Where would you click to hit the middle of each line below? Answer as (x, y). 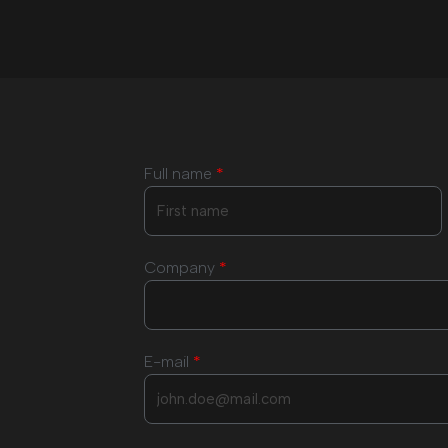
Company (181, 268)
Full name (180, 174)
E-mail (168, 362)
